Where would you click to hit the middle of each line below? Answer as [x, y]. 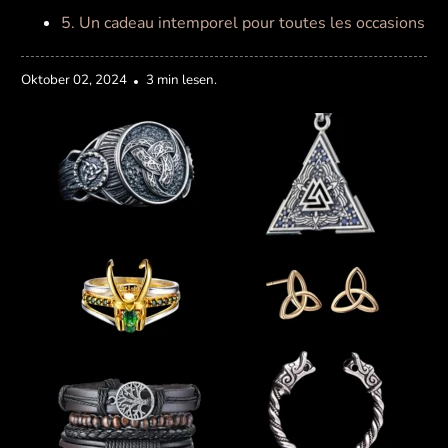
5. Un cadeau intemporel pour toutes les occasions [243, 23]
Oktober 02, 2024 [74, 80]
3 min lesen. [182, 80]
